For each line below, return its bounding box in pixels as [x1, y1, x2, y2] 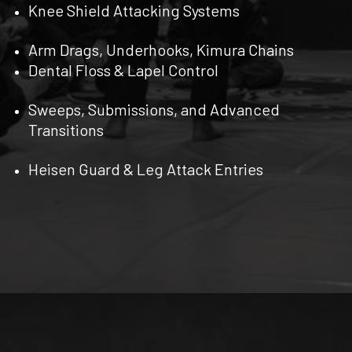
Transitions [28, 119, 104, 139]
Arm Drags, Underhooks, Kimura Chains [28, 39, 294, 59]
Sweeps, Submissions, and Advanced [28, 99, 280, 119]
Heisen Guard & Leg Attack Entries [28, 159, 263, 178]
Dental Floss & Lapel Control [28, 60, 218, 79]
